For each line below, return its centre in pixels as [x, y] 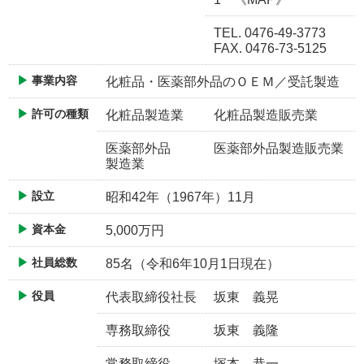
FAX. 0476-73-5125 [270, 48]
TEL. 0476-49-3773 [276, 32]
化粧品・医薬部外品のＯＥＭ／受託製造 [223, 81]
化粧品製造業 [145, 115]
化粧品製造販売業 [266, 115]
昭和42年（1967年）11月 [180, 197]
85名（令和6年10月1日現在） [193, 263]
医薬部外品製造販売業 [279, 148]
